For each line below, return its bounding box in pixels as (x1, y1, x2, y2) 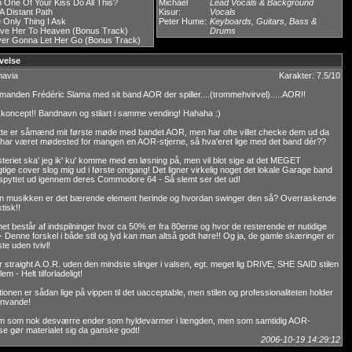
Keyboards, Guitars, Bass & (210, 16, 317, 26)
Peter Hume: (159, 16, 209, 26)
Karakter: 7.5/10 (279, 71, 340, 80)
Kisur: (159, 7, 183, 16)
